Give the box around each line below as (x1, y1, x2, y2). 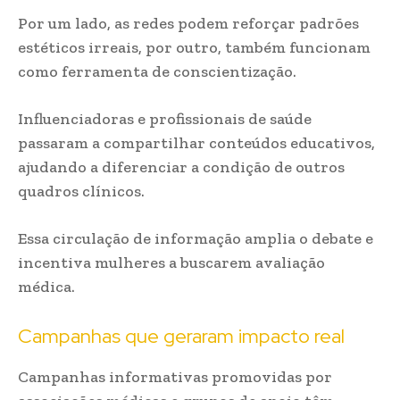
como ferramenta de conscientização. (18, 62, 296, 81)
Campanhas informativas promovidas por (18, 367, 332, 387)
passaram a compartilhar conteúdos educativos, (18, 133, 375, 153)
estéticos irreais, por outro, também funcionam (18, 37, 371, 57)
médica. (18, 277, 75, 296)
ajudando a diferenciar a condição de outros (18, 157, 345, 177)
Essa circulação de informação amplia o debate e (18, 229, 373, 248)
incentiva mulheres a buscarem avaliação (18, 253, 325, 272)
